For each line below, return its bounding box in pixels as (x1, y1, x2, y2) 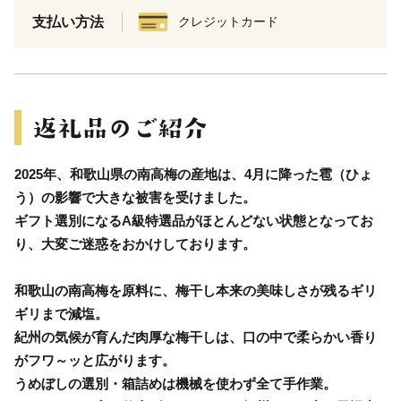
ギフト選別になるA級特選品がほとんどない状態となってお (14, 212, 373, 228)
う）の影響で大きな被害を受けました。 (14, 189, 256, 205)
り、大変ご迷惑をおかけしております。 (14, 235, 256, 252)
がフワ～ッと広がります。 (14, 352, 175, 368)
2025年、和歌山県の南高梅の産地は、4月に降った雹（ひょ (14, 166, 372, 182)
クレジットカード (178, 13, 278, 29)
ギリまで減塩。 (14, 305, 108, 321)
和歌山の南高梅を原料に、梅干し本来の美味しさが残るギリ (14, 282, 377, 298)
